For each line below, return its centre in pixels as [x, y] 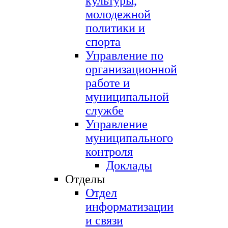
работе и [108, 83]
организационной [131, 69]
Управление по [124, 55]
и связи [104, 220]
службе [105, 110]
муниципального [129, 138]
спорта [103, 41]
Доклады [129, 165]
